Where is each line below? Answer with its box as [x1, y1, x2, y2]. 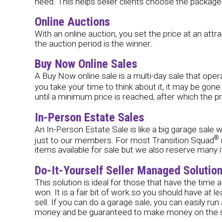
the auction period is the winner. [34, 39, 152, 49]
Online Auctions [34, 15, 110, 29]
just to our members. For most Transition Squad [34, 135, 214, 145]
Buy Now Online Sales [34, 57, 137, 71]
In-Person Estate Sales [34, 110, 144, 124]
